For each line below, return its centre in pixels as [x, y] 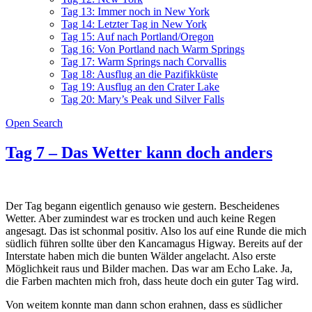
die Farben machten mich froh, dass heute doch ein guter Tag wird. [152, 281]
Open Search [34, 123]
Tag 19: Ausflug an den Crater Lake [140, 87]
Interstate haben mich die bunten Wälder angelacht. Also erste [141, 256]
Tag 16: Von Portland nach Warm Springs [153, 49]
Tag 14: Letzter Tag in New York [134, 24]
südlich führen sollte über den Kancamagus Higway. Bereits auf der [154, 243]
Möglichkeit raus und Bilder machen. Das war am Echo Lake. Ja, [149, 268]
